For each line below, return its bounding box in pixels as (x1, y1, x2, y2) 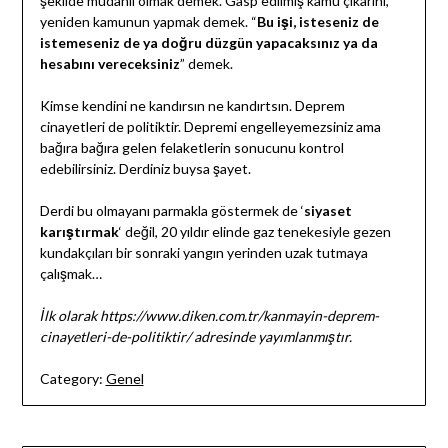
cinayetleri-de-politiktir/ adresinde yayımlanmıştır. (39, 328, 352, 346)
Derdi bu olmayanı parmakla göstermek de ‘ (39, 202, 304, 220)
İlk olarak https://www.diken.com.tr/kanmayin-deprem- (39, 307, 379, 325)
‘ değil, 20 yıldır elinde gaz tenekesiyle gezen (118, 223, 391, 241)
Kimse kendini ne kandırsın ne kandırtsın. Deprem (39, 97, 345, 115)
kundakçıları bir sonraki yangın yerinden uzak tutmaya (39, 244, 368, 262)
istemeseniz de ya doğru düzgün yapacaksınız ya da (39, 34, 378, 52)
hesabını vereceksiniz (39, 55, 180, 73)
